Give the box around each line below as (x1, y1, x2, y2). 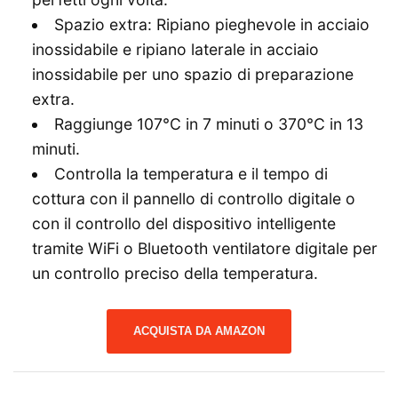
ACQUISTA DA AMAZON (133, 324, 265, 338)
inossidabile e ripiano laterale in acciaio (32, 40, 319, 60)
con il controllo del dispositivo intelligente (32, 214, 336, 234)
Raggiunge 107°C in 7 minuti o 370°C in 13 (53, 115, 363, 134)
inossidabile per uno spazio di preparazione (32, 65, 354, 84)
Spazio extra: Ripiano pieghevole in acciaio (53, 15, 370, 35)
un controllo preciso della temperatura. (32, 264, 318, 283)
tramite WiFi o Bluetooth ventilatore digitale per (32, 239, 378, 259)
